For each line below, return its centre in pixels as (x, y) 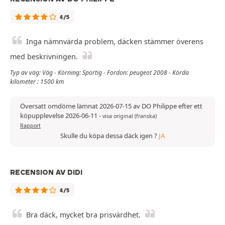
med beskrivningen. (44, 56)
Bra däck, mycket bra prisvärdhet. (83, 214)
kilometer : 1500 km (37, 81)
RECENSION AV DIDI (46, 172)
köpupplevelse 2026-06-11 (60, 115)
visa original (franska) (130, 116)
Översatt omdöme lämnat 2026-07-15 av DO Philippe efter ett (111, 106)
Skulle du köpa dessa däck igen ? (109, 135)
